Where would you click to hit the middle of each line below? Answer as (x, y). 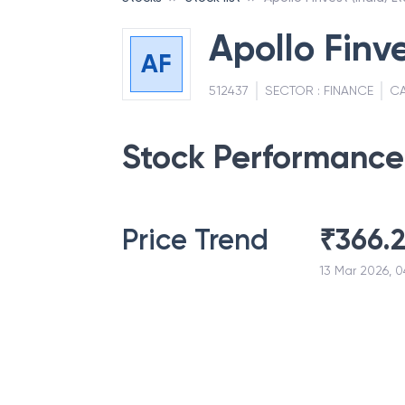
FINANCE (348, 90)
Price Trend (195, 240)
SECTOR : (294, 90)
